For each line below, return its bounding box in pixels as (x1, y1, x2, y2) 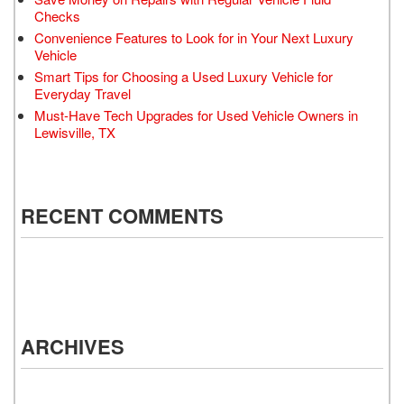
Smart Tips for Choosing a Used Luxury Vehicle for (34, 66, 333, 86)
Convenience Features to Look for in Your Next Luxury (34, 27, 353, 47)
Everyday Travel (34, 83, 131, 103)
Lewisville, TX (34, 122, 115, 142)
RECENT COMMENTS (21, 200, 224, 230)
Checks (34, 5, 80, 25)
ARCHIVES (21, 331, 124, 361)
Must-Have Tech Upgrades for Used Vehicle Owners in (34, 105, 358, 124)
